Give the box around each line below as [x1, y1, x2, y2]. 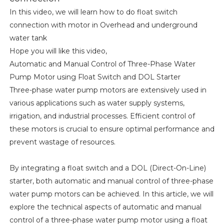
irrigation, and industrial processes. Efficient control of [9, 111, 195, 121]
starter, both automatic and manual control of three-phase [9, 176, 213, 186]
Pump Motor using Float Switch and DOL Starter [9, 72, 180, 82]
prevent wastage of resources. [9, 137, 115, 147]
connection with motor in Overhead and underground [9, 20, 197, 30]
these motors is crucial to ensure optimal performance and [9, 124, 214, 134]
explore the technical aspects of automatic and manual [9, 202, 201, 212]
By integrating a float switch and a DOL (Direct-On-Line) [9, 163, 206, 173]
